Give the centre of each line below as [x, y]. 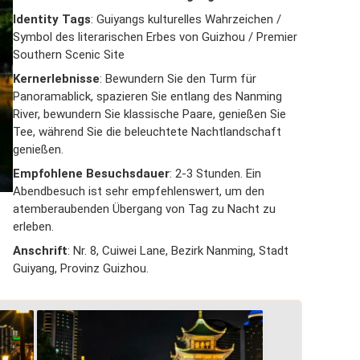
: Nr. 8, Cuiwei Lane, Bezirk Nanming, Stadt [178, 251]
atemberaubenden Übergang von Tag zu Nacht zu [144, 209]
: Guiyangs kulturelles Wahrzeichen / [186, 19]
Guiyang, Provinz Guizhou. [81, 268]
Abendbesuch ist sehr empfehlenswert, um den [139, 191]
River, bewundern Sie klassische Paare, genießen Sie [149, 114]
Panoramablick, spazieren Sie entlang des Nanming [147, 96]
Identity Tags [52, 19]
